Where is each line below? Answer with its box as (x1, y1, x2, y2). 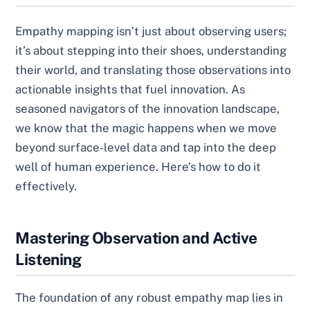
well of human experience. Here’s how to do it (15, 159, 262, 174)
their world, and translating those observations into (15, 62, 291, 77)
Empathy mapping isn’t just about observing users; (15, 24, 287, 38)
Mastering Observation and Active (15, 228, 257, 247)
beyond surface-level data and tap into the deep (15, 140, 277, 154)
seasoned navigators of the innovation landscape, (15, 101, 280, 116)
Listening (15, 249, 82, 268)
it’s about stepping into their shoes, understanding (15, 43, 287, 57)
